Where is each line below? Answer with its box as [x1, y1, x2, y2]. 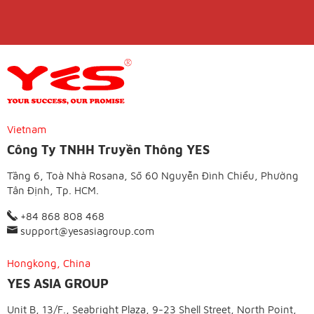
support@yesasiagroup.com [18, 225, 154, 238]
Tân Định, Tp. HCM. [7, 184, 99, 197]
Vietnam [7, 123, 46, 136]
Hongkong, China [7, 257, 90, 270]
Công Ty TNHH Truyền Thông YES [7, 142, 210, 158]
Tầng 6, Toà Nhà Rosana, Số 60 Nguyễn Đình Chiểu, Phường [7, 170, 299, 182]
